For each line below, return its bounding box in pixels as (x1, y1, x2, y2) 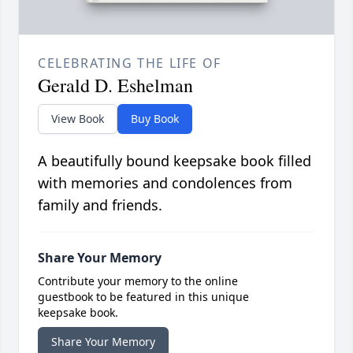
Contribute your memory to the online (38, 273, 238, 289)
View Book (51, 111, 104, 127)
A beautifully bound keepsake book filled (38, 151, 311, 171)
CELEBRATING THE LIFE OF (38, 54, 221, 72)
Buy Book (131, 111, 179, 127)
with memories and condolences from (38, 173, 292, 193)
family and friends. (38, 195, 162, 215)
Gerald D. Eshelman (38, 72, 193, 98)
